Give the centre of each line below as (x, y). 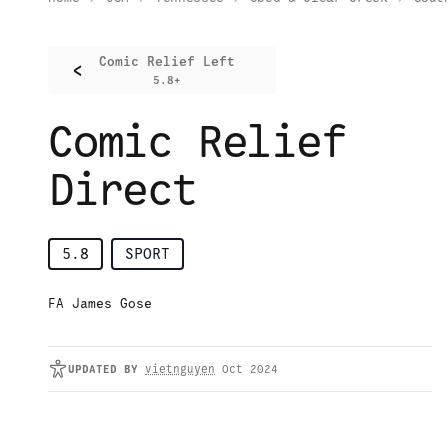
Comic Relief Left (167, 62)
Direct (122, 190)
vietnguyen (180, 369)
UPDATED (92, 369)
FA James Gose (100, 304)
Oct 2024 (250, 369)
